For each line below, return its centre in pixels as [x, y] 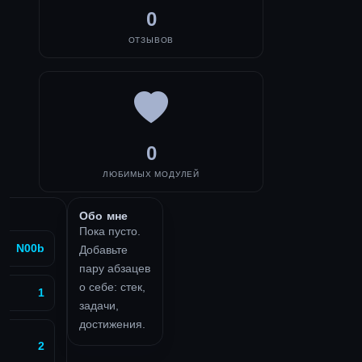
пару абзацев [114, 268]
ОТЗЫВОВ [151, 40]
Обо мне [103, 215]
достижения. [112, 324]
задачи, [99, 305]
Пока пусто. [109, 231]
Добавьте [103, 249]
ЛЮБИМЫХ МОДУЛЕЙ [151, 175]
